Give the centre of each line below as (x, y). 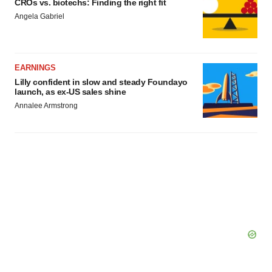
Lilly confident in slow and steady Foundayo (101, 82)
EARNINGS (35, 68)
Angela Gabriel (39, 16)
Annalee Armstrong (46, 106)
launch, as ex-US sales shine (70, 92)
